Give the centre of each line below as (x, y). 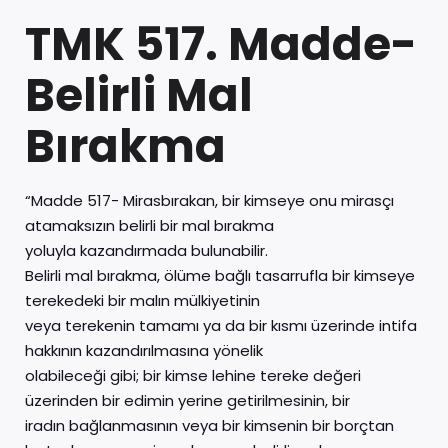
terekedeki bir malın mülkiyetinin (142, 300)
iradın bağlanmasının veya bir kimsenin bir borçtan (209, 425)
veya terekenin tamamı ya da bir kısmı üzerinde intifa (221, 325)
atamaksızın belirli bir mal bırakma (149, 225)
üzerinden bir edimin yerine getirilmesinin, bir (187, 400)
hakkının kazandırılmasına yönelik (144, 350)
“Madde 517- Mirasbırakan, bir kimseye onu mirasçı (209, 200)
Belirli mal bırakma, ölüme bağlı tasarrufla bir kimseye (220, 275)
